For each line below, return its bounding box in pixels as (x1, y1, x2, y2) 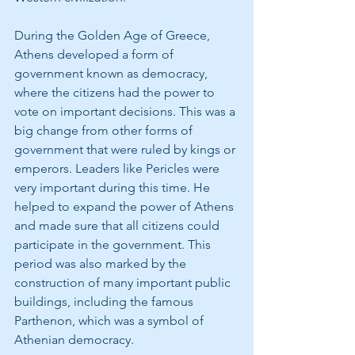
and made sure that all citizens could (14, 217, 223, 233)
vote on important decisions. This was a (14, 103, 239, 119)
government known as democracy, (14, 65, 211, 81)
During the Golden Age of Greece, (14, 27, 213, 43)
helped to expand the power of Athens (14, 198, 237, 214)
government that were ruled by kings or (14, 141, 235, 157)
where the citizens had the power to (14, 84, 218, 100)
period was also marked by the (14, 255, 189, 271)
